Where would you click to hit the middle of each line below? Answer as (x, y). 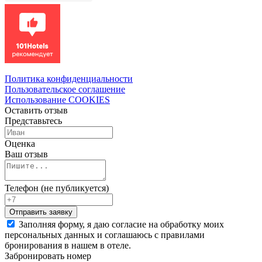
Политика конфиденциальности (69, 78)
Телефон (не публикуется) (57, 188)
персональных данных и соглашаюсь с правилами (105, 235)
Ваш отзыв (26, 154)
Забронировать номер (48, 256)
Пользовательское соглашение (65, 89)
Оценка (20, 143)
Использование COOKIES (57, 99)
